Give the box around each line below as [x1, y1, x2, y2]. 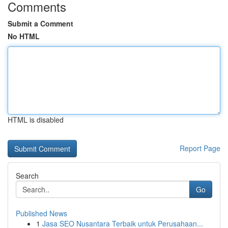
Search [16, 170, 39, 181]
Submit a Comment [8, 18, 73, 28]
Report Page [180, 143, 220, 153]
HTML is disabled [8, 115, 64, 125]
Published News [16, 208, 67, 218]
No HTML [8, 31, 40, 41]
